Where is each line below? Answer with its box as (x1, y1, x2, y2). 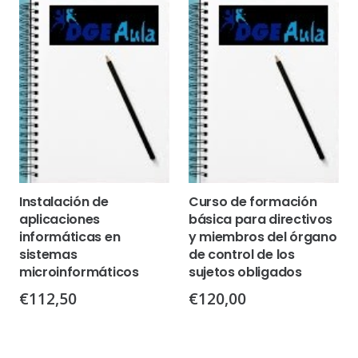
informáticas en (19, 227, 121, 246)
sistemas (19, 245, 78, 264)
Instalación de (19, 192, 109, 211)
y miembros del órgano (189, 227, 337, 246)
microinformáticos (19, 262, 139, 281)
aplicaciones (19, 209, 101, 229)
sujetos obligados (189, 262, 302, 281)
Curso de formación (189, 192, 317, 211)
